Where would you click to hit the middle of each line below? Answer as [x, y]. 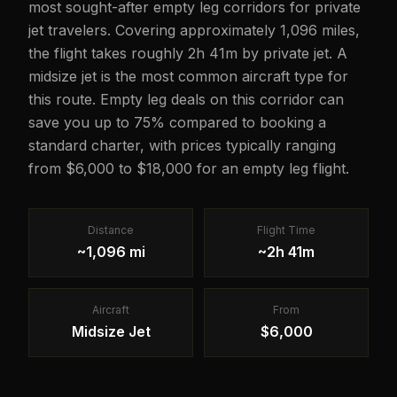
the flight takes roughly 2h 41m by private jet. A [188, 53]
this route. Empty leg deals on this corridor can [186, 99]
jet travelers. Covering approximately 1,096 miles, [194, 30]
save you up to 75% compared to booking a [177, 122]
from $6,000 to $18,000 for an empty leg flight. [189, 168]
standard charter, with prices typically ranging [182, 145]
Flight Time [286, 230]
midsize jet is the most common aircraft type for [188, 76]
